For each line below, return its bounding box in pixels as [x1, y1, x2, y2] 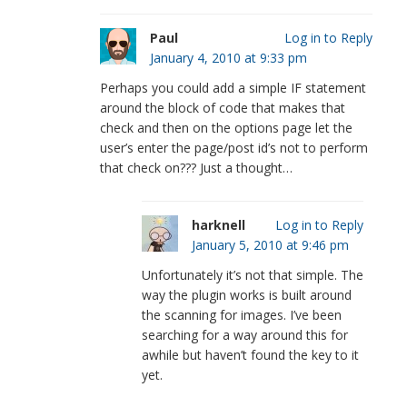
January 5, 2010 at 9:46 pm [191, 235, 349, 253]
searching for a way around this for [141, 325, 348, 343]
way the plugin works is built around [141, 285, 352, 303]
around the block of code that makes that [99, 98, 345, 116]
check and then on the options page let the [99, 118, 352, 136]
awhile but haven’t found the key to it [141, 345, 359, 363]
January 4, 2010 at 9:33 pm [149, 48, 307, 66]
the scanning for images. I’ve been [141, 305, 342, 323]
